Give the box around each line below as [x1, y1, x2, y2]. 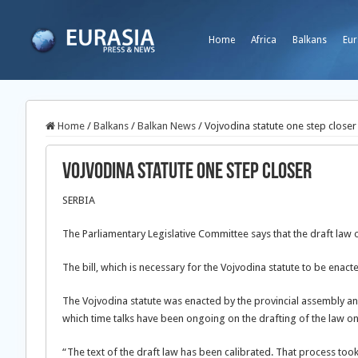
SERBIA [62, 194, 95, 206]
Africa [251, 34, 276, 46]
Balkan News [137, 120, 196, 132]
